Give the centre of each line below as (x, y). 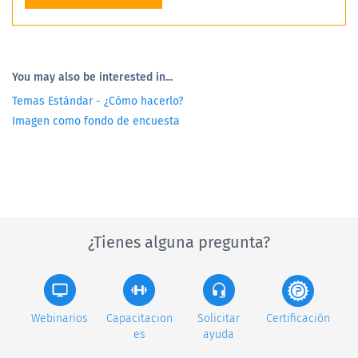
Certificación (298, 319)
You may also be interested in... (92, 78)
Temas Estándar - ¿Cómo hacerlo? (97, 101)
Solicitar (219, 319)
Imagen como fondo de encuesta (96, 121)
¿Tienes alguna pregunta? (179, 243)
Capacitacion (139, 319)
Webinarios (60, 319)
